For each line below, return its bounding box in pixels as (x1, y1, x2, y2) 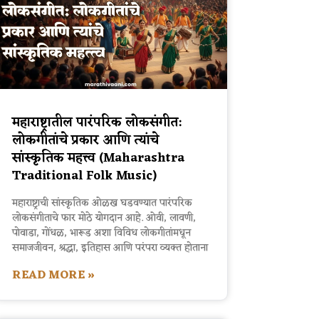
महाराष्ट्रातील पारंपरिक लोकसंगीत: (11, 111, 182, 135)
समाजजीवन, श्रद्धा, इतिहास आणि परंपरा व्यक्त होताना (11, 239, 208, 258)
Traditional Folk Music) (11, 164, 157, 188)
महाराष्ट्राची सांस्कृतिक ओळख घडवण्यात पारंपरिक (11, 194, 192, 213)
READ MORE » (11, 266, 95, 286)
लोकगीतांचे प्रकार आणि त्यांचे (11, 129, 159, 152)
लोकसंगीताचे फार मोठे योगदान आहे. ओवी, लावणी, (11, 209, 196, 228)
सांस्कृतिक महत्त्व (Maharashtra (11, 147, 184, 170)
